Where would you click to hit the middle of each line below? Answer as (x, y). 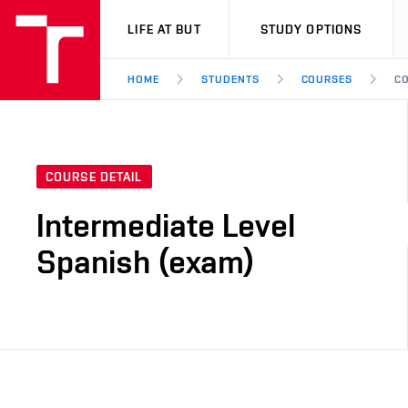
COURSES (327, 79)
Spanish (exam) (146, 262)
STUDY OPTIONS (311, 29)
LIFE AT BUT (164, 29)
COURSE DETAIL (94, 177)
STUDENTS (230, 79)
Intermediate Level (166, 225)
